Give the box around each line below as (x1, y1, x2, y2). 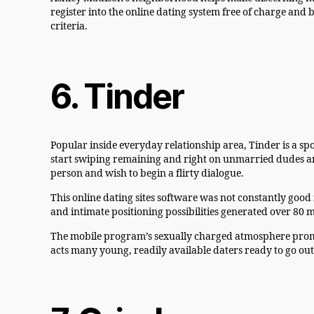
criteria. (50, 20, 88, 33)
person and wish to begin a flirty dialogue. (50, 168, 244, 180)
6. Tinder (50, 76, 184, 118)
